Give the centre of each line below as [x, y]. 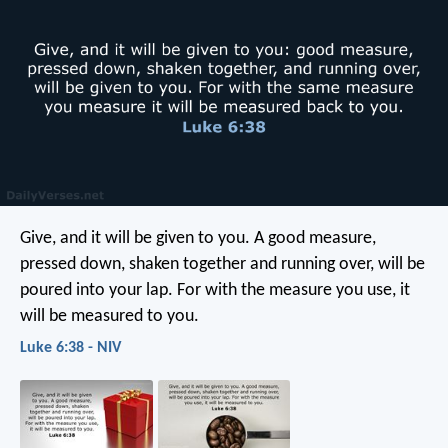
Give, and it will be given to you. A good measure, [198, 238]
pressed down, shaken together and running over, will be [222, 264]
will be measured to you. [109, 316]
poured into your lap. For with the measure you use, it [215, 290]
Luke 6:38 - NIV [70, 347]
